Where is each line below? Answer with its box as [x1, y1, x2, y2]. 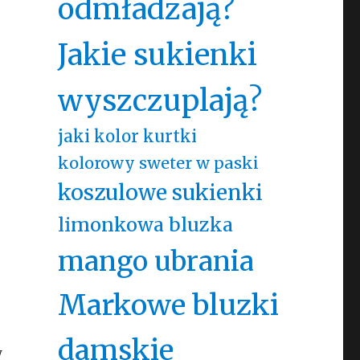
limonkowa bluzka [57, 213, 233, 236]
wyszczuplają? [57, 83, 262, 119]
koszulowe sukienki [57, 179, 263, 206]
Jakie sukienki [57, 37, 257, 73]
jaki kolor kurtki [57, 126, 197, 147]
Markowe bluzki [57, 287, 279, 323]
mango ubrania [57, 244, 254, 278]
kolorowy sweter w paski [57, 153, 259, 173]
